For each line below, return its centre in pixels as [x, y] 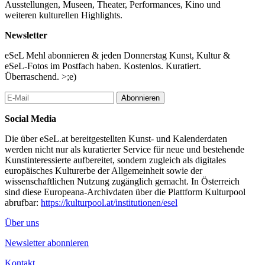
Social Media [30, 118]
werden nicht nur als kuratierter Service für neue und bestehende [125, 149]
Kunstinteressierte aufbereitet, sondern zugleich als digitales [115, 160]
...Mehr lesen [29, 41]
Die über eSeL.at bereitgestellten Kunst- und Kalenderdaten [116, 138]
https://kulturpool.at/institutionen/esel [109, 202]
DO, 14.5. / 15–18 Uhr [48, 10]
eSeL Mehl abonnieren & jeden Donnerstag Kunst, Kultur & [117, 55]
